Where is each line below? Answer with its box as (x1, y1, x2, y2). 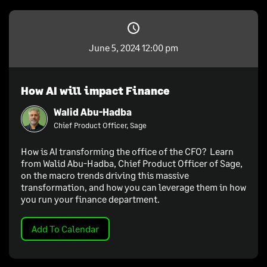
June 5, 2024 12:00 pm (89, 41, 178, 53)
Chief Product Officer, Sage (54, 120, 147, 131)
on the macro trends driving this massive (21, 169, 189, 181)
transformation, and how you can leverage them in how (21, 181, 246, 193)
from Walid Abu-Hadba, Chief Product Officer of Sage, (21, 157, 243, 169)
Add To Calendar (32, 222, 99, 234)
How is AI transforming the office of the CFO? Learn (21, 145, 234, 157)
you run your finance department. (21, 193, 160, 204)
